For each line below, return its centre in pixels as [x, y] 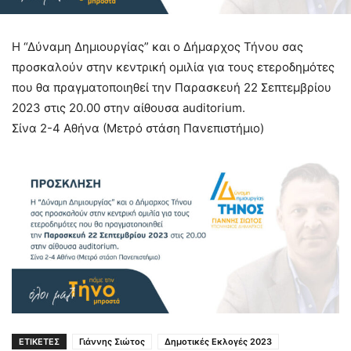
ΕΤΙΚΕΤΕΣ [39, 342]
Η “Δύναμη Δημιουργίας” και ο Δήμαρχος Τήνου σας [157, 47]
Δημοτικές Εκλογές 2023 [218, 342]
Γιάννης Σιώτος [112, 342]
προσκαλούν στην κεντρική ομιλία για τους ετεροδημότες [173, 67]
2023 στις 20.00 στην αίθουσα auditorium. [128, 108]
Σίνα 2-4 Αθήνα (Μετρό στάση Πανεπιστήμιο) [138, 128]
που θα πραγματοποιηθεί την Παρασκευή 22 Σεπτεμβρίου [172, 88]
